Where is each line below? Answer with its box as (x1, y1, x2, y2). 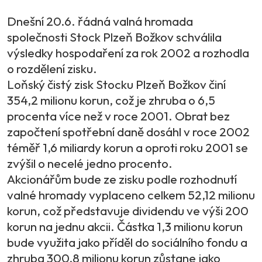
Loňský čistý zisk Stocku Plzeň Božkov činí (7, 76, 226, 92)
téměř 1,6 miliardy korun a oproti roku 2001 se (7, 139, 248, 155)
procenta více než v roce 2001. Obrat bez (7, 108, 230, 123)
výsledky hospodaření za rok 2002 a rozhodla (7, 44, 249, 60)
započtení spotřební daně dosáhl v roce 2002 (7, 123, 250, 139)
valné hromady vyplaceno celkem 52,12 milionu (7, 187, 255, 202)
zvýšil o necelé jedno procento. (7, 155, 173, 171)
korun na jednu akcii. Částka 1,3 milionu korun (7, 218, 243, 234)
